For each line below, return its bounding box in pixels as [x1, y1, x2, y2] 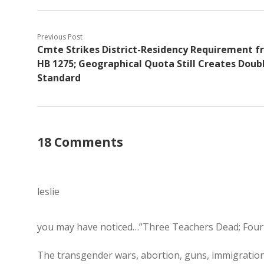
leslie [37, 185, 60, 198]
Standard [37, 71, 81, 84]
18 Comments [37, 134, 123, 150]
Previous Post [37, 32, 82, 42]
